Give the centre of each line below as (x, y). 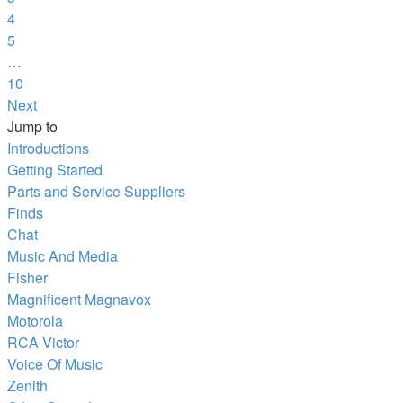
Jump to (32, 126)
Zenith (27, 385)
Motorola (35, 320)
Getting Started (55, 169)
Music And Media (63, 255)
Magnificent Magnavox (79, 299)
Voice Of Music (55, 363)
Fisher (27, 277)
